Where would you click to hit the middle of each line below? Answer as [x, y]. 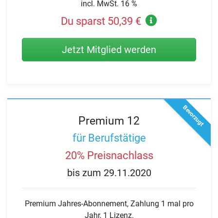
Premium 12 [109, 120]
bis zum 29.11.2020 [109, 173]
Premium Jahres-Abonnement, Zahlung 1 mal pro [109, 204]
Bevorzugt [193, 116]
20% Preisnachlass [109, 155]
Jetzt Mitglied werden [109, 49]
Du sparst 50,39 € [101, 21]
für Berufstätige [109, 138]
